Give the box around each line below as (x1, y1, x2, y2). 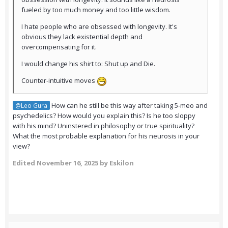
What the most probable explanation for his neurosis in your (13, 131, 199, 140)
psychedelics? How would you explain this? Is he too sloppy (13, 110, 195, 120)
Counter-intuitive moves (21, 76, 97, 85)
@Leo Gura (15, 101, 47, 109)
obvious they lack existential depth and (21, 32, 142, 42)
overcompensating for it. (21, 42, 97, 52)
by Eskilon (98, 158, 134, 167)
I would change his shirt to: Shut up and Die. (21, 59, 155, 69)
